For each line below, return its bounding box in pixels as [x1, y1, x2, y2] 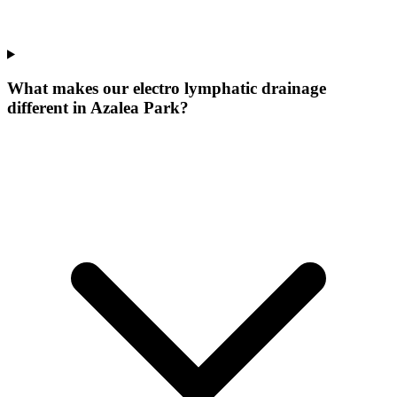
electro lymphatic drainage [133, 79, 326, 98]
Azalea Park [90, 98, 180, 118]
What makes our [7, 79, 133, 98]
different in [7, 98, 90, 118]
